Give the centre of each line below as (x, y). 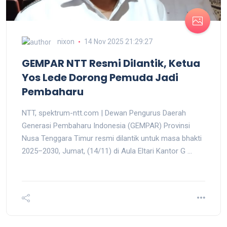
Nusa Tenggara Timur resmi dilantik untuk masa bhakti (112, 138)
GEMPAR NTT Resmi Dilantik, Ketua (111, 63)
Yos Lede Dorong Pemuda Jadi (100, 77)
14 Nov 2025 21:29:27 (118, 41)
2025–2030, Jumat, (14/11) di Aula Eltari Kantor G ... (107, 151)
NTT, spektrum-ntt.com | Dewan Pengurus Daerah (104, 113)
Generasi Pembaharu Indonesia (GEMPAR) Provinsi (106, 125)
